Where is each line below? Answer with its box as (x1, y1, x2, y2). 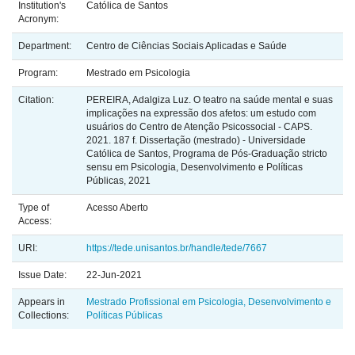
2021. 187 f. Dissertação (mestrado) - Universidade (86, 135, 306, 147)
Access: (18, 216, 54, 227)
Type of (18, 202, 49, 214)
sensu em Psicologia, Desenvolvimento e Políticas (86, 162, 303, 174)
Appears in (18, 296, 65, 308)
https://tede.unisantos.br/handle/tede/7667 (86, 242, 267, 254)
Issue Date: (18, 269, 69, 281)
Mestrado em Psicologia (86, 67, 190, 79)
